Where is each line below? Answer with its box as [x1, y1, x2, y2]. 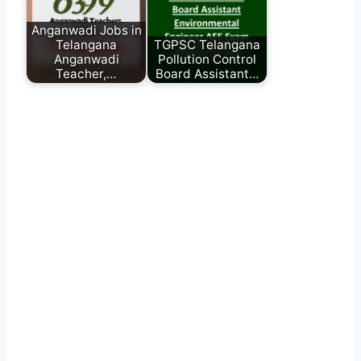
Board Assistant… [155, 65, 259, 81]
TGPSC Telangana [154, 36, 260, 52]
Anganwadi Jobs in [31, 22, 142, 38]
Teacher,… [56, 65, 117, 81]
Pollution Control [158, 51, 256, 67]
